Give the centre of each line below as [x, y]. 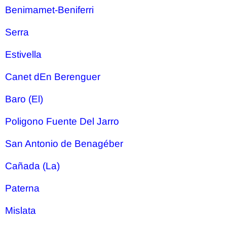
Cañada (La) [32, 166]
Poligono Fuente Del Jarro [62, 121]
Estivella [23, 54]
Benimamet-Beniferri [49, 10]
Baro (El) [24, 99]
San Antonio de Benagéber [64, 144]
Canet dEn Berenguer [53, 77]
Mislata [21, 211]
